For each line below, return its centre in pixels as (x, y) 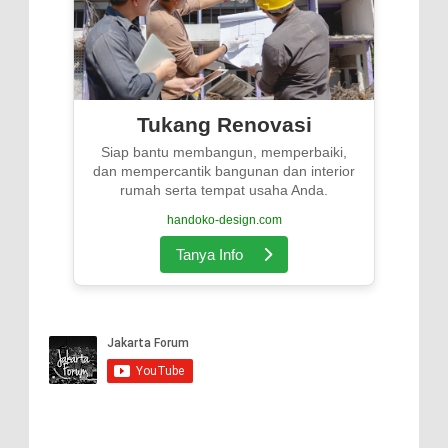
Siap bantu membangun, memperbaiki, (224, 152)
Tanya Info (219, 255)
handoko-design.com (224, 220)
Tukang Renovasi (224, 125)
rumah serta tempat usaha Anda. (224, 190)
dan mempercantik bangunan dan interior (224, 171)
